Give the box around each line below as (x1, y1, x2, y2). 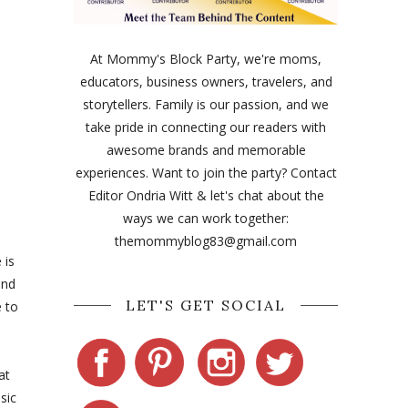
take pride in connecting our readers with (86, 118, 326, 136)
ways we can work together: (123, 209, 289, 227)
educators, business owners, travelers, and (79, 73, 332, 90)
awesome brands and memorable (106, 141, 306, 158)
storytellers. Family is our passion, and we (83, 96, 329, 113)
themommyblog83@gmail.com (115, 232, 297, 250)
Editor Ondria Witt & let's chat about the (87, 187, 324, 204)
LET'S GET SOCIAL (126, 296, 286, 314)
